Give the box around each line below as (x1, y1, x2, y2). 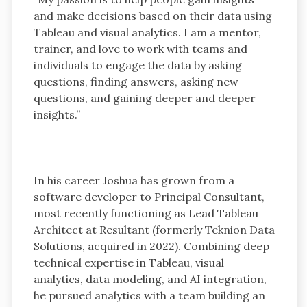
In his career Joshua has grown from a (33, 173, 234, 187)
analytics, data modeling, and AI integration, (33, 271, 267, 286)
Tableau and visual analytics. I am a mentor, (33, 25, 261, 39)
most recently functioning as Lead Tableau (33, 206, 258, 220)
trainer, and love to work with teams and (33, 41, 247, 56)
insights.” (33, 107, 80, 121)
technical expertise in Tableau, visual (33, 255, 224, 269)
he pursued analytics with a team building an (33, 288, 265, 302)
